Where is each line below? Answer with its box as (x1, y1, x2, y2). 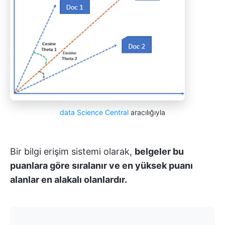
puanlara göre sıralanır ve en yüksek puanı (10, 160, 193, 171)
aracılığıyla (129, 108, 165, 117)
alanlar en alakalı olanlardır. (10, 174, 127, 185)
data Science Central (60, 108, 129, 117)
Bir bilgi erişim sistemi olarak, (10, 146, 135, 157)
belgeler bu (135, 146, 184, 157)
